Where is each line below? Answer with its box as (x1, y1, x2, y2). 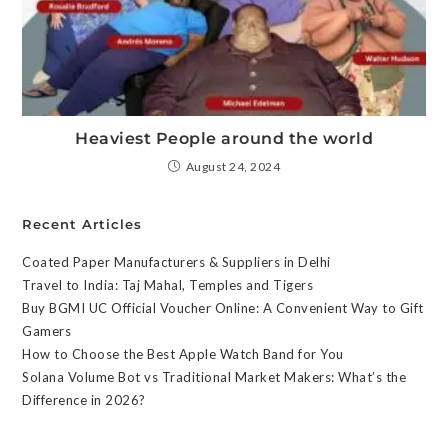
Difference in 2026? (22, 391, 146, 408)
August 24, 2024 (185, 158, 280, 174)
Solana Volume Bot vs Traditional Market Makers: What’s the (22, 368, 407, 385)
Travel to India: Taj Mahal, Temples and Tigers (22, 276, 314, 293)
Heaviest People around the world (75, 128, 373, 148)
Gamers (22, 322, 72, 339)
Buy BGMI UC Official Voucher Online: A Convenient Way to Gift (22, 299, 424, 316)
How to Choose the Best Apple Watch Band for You (22, 345, 344, 362)
